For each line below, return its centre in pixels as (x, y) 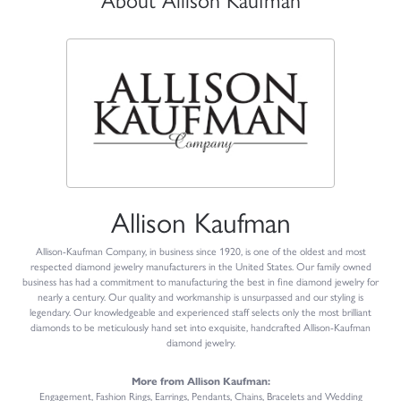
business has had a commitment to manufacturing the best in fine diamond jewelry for (200, 282)
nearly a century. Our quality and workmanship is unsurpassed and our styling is (200, 297)
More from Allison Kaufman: (200, 381)
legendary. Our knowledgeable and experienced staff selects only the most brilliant (200, 312)
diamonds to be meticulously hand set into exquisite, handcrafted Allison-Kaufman (200, 328)
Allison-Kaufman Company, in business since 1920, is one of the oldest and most (200, 252)
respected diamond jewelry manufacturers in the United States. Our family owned (200, 267)
